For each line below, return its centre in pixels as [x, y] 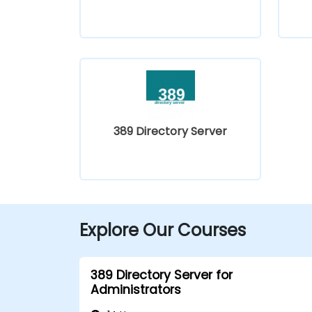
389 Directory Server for [162, 275]
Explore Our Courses [163, 230]
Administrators [136, 289]
